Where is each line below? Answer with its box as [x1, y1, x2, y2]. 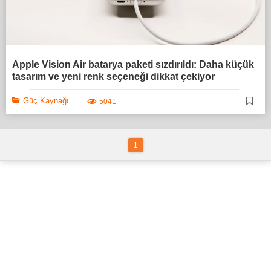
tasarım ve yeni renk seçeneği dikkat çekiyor [12, 71, 215, 82]
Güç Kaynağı [23, 96, 69, 106]
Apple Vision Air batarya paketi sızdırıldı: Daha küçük [12, 59, 254, 70]
